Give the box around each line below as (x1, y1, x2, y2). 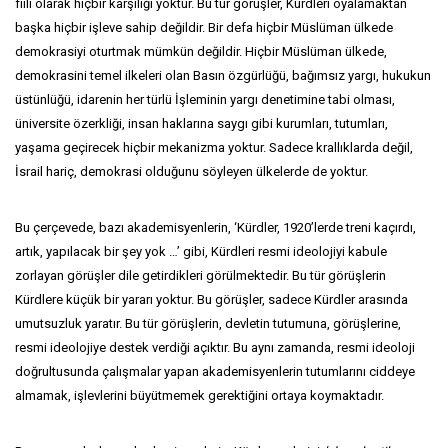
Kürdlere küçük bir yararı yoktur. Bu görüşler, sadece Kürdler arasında (15, 292, 408, 307)
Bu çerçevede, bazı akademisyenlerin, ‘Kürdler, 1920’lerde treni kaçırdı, (15, 220, 416, 235)
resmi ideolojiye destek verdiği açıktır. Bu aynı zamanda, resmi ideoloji (15, 340, 415, 355)
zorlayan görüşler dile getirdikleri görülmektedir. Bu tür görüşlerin (15, 268, 386, 283)
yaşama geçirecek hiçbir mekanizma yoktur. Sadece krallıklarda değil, (15, 140, 413, 155)
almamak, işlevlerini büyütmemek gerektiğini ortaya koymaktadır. (15, 388, 384, 403)
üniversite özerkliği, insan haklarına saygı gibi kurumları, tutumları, (15, 116, 388, 131)
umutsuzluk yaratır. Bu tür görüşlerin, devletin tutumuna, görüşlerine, (15, 316, 401, 331)
